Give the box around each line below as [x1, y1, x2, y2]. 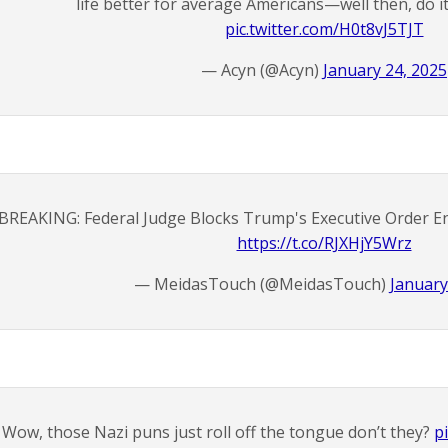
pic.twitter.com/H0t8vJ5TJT [224, 18, 424, 40]
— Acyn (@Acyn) [201, 59, 323, 81]
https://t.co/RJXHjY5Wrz [236, 232, 412, 254]
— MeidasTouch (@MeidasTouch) [134, 273, 390, 295]
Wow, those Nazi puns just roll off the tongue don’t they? [2, 421, 434, 443]
